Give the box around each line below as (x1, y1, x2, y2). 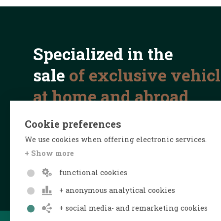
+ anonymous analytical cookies (59, 185, 175, 195)
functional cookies (59, 168, 127, 177)
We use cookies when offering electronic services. (25, 134, 207, 144)
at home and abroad (33, 85, 189, 107)
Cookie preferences (25, 117, 121, 131)
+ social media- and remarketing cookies (59, 203, 208, 213)
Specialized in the (33, 42, 174, 65)
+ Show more (25, 148, 74, 158)
